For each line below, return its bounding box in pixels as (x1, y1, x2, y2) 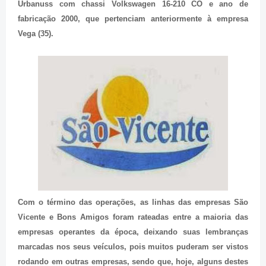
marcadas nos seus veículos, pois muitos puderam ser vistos (18, 242, 248, 251)
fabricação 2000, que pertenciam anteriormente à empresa (18, 14, 248, 23)
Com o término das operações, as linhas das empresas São (18, 197, 248, 207)
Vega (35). (18, 28, 53, 38)
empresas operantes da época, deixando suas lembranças (18, 227, 248, 236)
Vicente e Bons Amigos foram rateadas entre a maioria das (18, 212, 248, 221)
